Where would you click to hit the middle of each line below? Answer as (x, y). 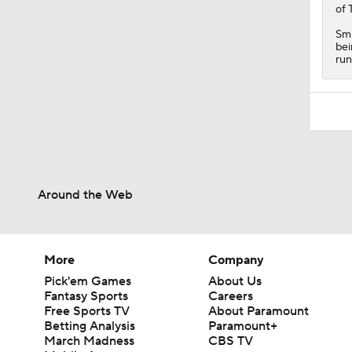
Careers (231, 296)
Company (236, 260)
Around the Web (85, 194)
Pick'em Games (88, 281)
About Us (235, 281)
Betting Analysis (90, 326)
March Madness (89, 341)
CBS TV (231, 341)
